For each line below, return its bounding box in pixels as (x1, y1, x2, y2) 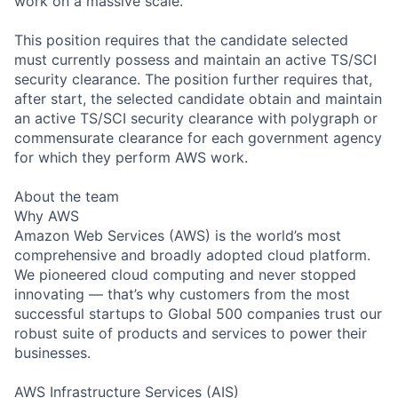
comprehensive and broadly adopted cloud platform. (14, 245, 370, 264)
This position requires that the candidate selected (14, 30, 348, 49)
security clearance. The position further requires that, (14, 69, 372, 88)
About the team (14, 187, 119, 205)
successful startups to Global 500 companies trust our (14, 304, 382, 322)
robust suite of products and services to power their (14, 323, 367, 342)
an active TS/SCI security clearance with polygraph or (14, 108, 378, 127)
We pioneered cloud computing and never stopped (14, 265, 356, 283)
